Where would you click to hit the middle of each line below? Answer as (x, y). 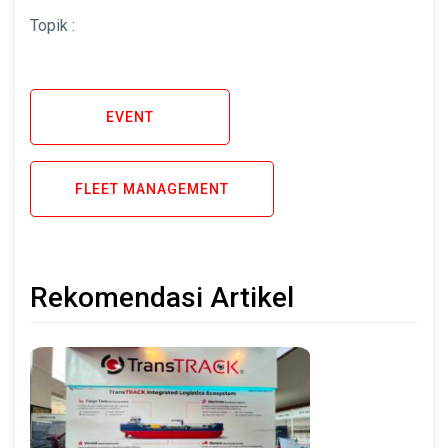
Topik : (52, 26)
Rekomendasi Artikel (162, 298)
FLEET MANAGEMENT (152, 189)
